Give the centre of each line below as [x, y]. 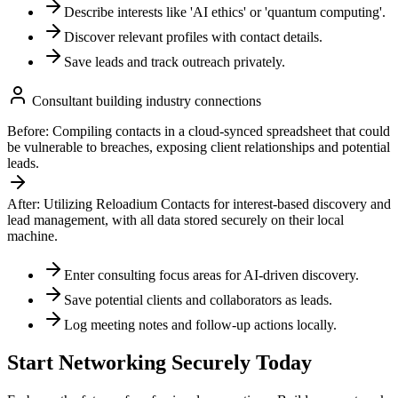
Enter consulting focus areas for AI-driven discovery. [211, 275]
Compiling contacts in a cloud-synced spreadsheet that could [221, 131]
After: [24, 204]
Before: [28, 131]
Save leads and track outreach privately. [175, 62]
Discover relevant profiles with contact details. [193, 37]
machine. [32, 236]
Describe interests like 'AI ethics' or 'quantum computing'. [225, 12]
